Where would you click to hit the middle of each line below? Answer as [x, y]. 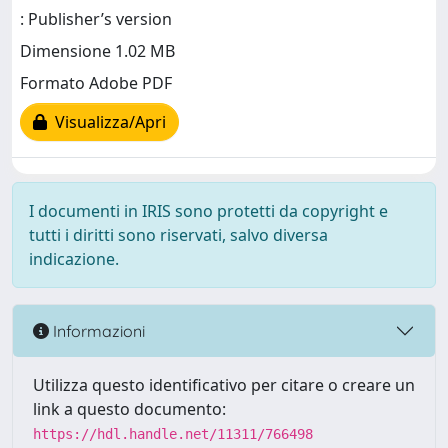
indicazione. [74, 259]
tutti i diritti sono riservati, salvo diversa [178, 235]
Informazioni [97, 330]
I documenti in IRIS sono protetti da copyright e [208, 211]
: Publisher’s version [96, 19]
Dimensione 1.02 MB [97, 51]
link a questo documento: [129, 409]
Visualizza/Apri [106, 122]
